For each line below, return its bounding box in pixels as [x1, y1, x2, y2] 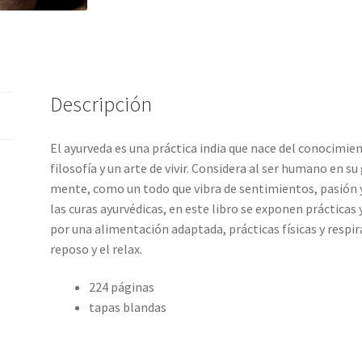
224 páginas [89, 279, 155, 296]
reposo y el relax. [50, 240, 143, 257]
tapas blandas [89, 299, 167, 316]
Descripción [50, 90, 153, 117]
